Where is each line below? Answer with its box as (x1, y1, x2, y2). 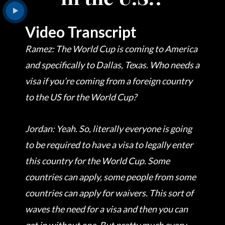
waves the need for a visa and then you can (25, 203, 188, 215)
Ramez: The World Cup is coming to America (25, 43, 197, 54)
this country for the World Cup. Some (25, 155, 170, 167)
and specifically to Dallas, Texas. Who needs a (25, 59, 199, 70)
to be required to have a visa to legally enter (25, 139, 193, 151)
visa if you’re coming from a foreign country (25, 75, 192, 86)
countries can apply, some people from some (25, 171, 196, 183)
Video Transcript (25, 22, 137, 41)
